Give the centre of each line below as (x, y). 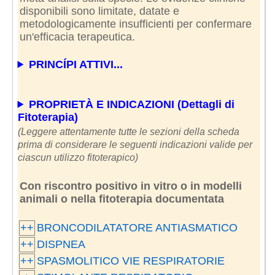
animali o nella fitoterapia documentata (122, 199)
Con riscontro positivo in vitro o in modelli (130, 186)
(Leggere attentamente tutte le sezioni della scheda (128, 131)
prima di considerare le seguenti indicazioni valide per (135, 144)
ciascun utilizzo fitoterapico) (78, 157)
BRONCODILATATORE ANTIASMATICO (137, 227)
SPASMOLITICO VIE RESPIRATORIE (130, 261)
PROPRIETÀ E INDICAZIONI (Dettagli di (132, 104)
